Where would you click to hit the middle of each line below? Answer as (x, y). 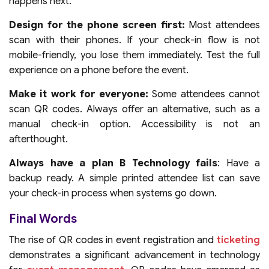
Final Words (43, 219)
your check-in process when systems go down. (113, 193)
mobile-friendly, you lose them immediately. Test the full (134, 55)
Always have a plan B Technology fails (113, 163)
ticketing (238, 240)
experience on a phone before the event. (99, 70)
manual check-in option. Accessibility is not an (134, 124)
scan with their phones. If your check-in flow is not (134, 40)
